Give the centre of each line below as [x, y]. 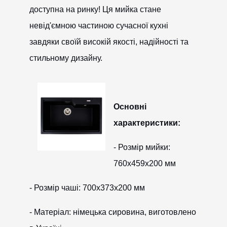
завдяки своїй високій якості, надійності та [109, 42]
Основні [130, 107]
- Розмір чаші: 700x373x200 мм [87, 188]
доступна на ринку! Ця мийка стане [95, 9]
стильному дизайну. [66, 58]
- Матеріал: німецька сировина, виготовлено [112, 212]
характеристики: [147, 123]
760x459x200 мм [144, 163]
